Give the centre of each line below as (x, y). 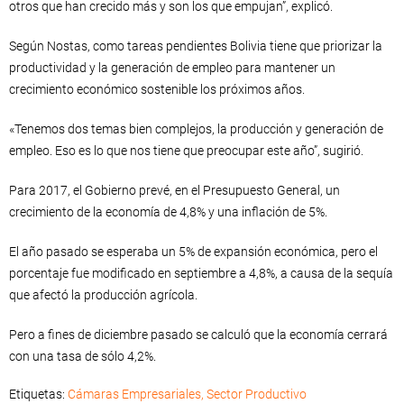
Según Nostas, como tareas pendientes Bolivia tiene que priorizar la (196, 46)
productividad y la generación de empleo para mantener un (172, 68)
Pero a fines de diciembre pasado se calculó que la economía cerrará (198, 335)
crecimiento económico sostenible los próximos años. (157, 89)
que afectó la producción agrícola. (103, 295)
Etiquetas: (38, 394)
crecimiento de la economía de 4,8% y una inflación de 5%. (168, 212)
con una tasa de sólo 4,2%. (83, 356)
